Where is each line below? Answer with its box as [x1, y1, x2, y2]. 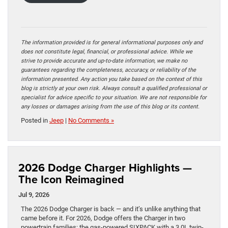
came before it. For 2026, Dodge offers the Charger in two [21, 214, 185, 222]
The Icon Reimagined [18, 172, 124, 188]
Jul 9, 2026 [18, 191, 49, 199]
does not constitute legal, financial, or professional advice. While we [21, 48, 192, 55]
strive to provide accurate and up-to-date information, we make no [21, 58, 187, 65]
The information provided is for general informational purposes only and [21, 39, 203, 46]
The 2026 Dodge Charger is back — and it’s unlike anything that [21, 205, 201, 213]
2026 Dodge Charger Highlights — [18, 160, 192, 176]
